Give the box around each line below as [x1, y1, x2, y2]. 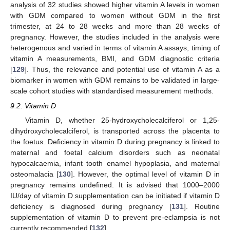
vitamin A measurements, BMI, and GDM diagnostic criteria [10, 54, 220, 63]
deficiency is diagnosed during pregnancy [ [10, 202, 172, 210]
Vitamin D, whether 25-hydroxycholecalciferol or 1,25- [25, 116, 220, 124]
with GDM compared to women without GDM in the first [10, 11, 220, 20]
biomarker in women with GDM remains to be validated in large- [10, 76, 220, 85]
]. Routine [184, 202, 220, 210]
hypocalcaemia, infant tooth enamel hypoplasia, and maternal [10, 159, 220, 167]
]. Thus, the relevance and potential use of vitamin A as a [25, 65, 220, 74]
